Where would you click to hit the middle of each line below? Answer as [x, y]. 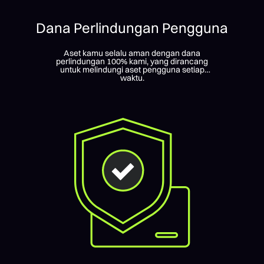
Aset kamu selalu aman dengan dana [132, 53]
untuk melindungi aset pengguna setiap [132, 69]
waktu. [132, 77]
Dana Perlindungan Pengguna [132, 27]
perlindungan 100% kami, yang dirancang [132, 61]
